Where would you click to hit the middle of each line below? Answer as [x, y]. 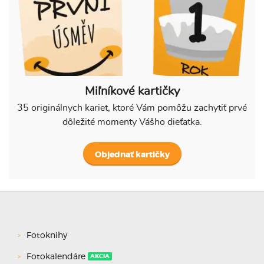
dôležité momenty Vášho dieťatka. [132, 122]
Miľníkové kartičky [132, 91]
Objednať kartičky [132, 155]
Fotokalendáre [56, 257]
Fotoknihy [47, 235]
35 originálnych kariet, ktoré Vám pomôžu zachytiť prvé [132, 108]
